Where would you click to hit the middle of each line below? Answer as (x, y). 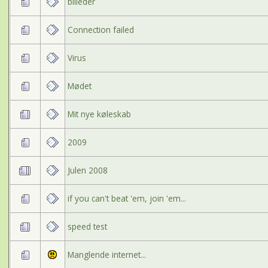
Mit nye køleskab (99, 114)
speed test (87, 226)
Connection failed (100, 29)
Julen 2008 (87, 170)
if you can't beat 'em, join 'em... (127, 198)
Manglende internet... (106, 254)
